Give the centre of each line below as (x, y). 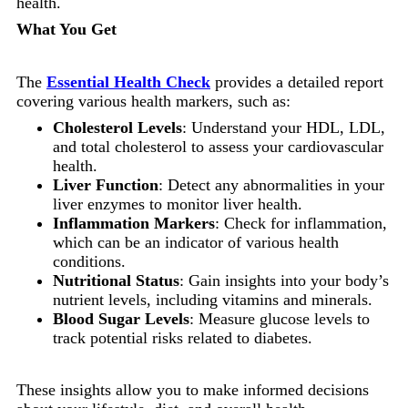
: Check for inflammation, (301, 223)
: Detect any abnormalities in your (271, 184)
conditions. (89, 261)
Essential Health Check (128, 82)
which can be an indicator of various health (196, 242)
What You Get (66, 29)
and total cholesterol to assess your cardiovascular (218, 146)
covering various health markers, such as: (153, 101)
